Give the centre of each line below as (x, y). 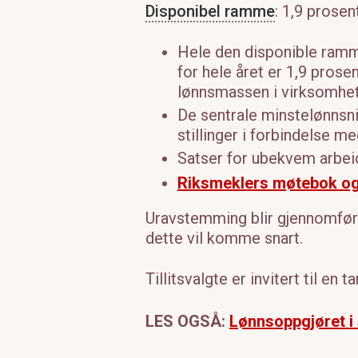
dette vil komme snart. (224, 239)
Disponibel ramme (210, 12)
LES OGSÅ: (185, 322)
